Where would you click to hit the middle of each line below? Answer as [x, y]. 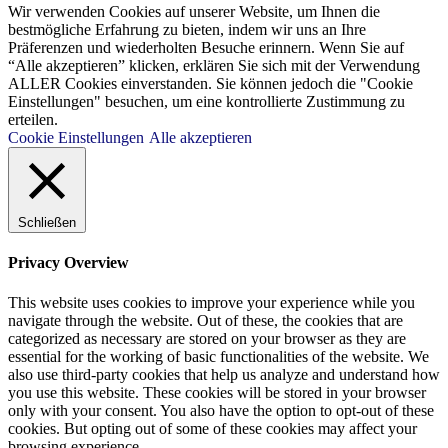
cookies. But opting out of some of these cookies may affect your [212, 428]
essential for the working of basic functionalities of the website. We [218, 356]
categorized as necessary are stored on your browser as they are [207, 338]
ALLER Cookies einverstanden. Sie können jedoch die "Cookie [210, 84]
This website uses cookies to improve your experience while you [211, 302]
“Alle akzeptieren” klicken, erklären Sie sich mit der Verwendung [214, 66]
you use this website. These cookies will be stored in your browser [217, 392]
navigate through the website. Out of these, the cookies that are [205, 320]
